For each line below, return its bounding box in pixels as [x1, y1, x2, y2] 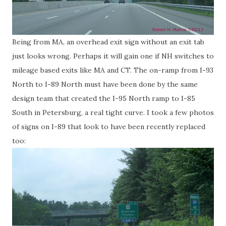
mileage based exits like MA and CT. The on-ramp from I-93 [12, 66, 213, 75]
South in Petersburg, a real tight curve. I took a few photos [12, 108, 214, 117]
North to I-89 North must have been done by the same [12, 80, 198, 89]
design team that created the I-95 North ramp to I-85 [12, 94, 195, 103]
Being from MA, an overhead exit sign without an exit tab [12, 37, 204, 46]
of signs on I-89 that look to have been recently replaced [12, 122, 205, 131]
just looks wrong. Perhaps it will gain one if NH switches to [12, 51, 214, 61]
